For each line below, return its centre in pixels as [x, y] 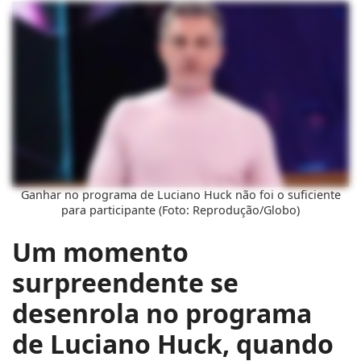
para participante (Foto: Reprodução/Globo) [180, 210]
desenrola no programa [162, 313]
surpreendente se [125, 282]
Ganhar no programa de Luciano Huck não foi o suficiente [180, 195]
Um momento [100, 252]
